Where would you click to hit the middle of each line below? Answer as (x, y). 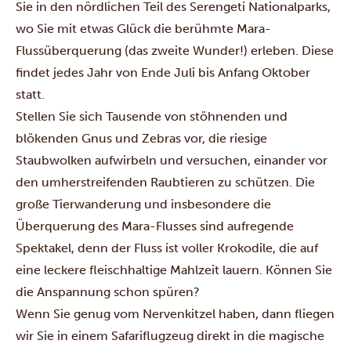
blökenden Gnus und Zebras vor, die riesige (141, 138)
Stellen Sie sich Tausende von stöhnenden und (152, 116)
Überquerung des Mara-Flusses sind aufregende (155, 226)
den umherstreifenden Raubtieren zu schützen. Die (165, 182)
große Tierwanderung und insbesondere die (143, 204)
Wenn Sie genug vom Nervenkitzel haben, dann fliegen (175, 314)
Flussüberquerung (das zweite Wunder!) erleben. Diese (175, 51)
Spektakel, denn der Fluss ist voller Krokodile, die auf (167, 248)
